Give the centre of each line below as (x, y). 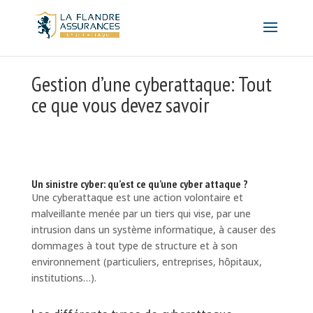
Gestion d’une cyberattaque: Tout (151, 83)
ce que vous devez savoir (120, 104)
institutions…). (64, 277)
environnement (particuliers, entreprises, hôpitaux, (146, 261)
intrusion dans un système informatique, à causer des (153, 229)
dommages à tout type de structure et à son (134, 245)
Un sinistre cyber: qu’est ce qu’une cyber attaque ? (139, 183)
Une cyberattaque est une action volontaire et (137, 197)
